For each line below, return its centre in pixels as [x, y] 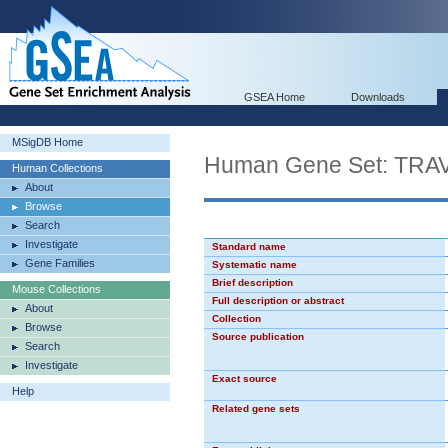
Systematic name [254, 264]
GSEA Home [274, 97]
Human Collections [57, 168]
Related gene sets [256, 408]
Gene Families [60, 263]
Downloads [378, 97]
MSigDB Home [47, 142]
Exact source [244, 378]
